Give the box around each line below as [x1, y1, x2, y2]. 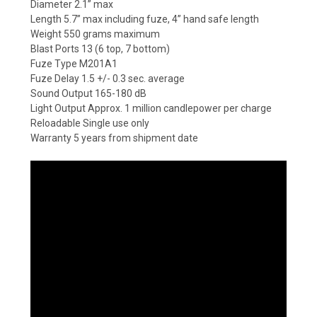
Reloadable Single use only [30, 117, 149, 129]
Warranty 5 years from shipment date [30, 132, 198, 144]
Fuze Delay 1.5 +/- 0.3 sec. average [30, 72, 185, 84]
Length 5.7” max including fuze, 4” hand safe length [30, 13, 259, 25]
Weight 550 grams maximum [30, 28, 160, 40]
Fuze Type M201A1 [30, 57, 117, 69]
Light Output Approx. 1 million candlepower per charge [30, 102, 272, 114]
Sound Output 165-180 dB [30, 87, 146, 99]
